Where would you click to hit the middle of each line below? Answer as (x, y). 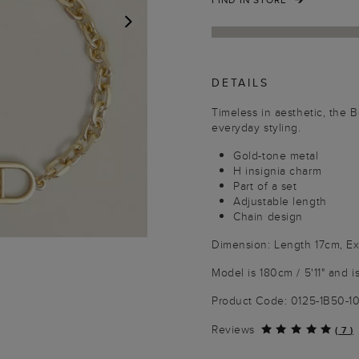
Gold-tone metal (276, 155)
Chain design (268, 216)
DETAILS (240, 83)
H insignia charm (278, 171)
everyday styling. (256, 127)
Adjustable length (280, 201)
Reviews (233, 329)
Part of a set (265, 186)
